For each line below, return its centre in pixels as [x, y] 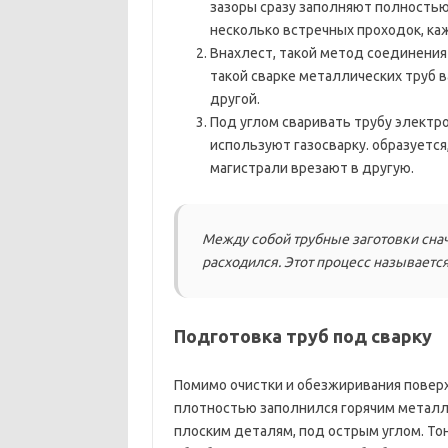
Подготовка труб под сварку [302, 336]
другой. [234, 99]
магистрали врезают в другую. [311, 168]
